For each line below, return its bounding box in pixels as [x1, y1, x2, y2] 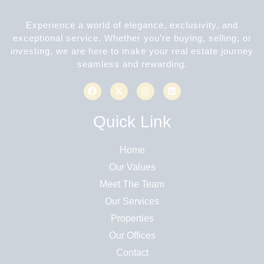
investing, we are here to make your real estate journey [11, 45, 253, 56]
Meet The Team [100, 179, 164, 189]
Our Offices [108, 230, 156, 240]
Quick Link [93, 112, 171, 131]
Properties [110, 213, 154, 223]
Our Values [108, 161, 156, 172]
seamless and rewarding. [77, 58, 187, 69]
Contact [115, 247, 148, 258]
